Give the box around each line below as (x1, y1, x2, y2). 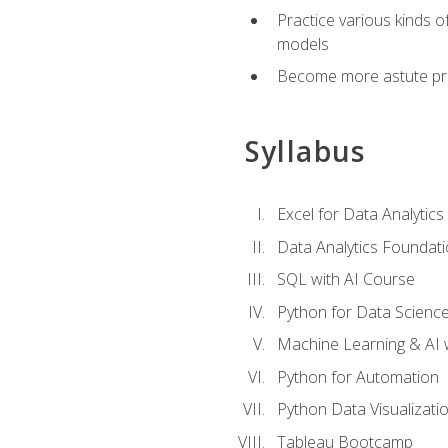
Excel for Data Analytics (276, 202, 444, 225)
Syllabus (244, 131, 366, 170)
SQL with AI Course (276, 268, 415, 291)
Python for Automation (276, 365, 439, 388)
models (276, 32, 329, 55)
